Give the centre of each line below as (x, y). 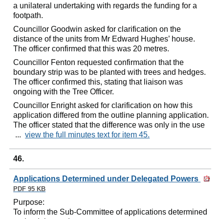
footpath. (28, 15)
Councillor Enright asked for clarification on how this (103, 105)
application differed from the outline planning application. (111, 115)
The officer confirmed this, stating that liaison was (98, 82)
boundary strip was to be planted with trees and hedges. (110, 72)
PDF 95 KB (30, 189)
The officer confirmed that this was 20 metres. (91, 49)
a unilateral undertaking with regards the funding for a (105, 6)
